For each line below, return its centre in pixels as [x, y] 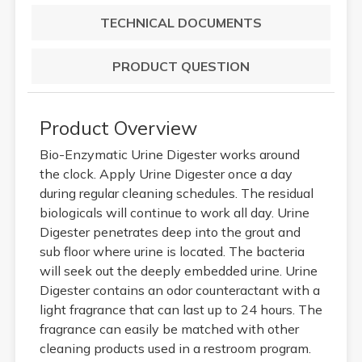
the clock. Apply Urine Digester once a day [166, 173]
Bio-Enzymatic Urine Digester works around [169, 154]
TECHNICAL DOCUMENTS [181, 22]
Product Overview [118, 127]
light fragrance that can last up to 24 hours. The [181, 309]
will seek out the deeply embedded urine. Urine [178, 270]
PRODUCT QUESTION [181, 66]
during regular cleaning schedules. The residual [176, 193]
